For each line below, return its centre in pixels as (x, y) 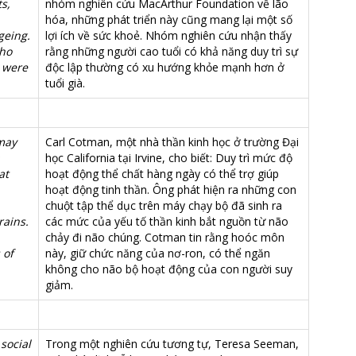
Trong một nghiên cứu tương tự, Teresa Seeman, (172, 344)
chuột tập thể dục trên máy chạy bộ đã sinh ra (164, 205)
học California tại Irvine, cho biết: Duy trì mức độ (169, 158)
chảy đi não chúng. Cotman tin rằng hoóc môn (165, 237)
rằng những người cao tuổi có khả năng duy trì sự (172, 51)
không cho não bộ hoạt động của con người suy (169, 269)
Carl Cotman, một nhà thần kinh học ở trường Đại (172, 142)
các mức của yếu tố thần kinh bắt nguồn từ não (167, 221)
